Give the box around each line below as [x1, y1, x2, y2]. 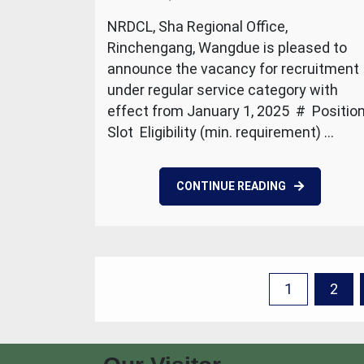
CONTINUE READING [175, 180, 286, 193]
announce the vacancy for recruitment [107, 60, 359, 77]
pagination [110, 304, 245, 333]
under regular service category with [107, 81, 338, 98]
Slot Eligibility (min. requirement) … [107, 123, 334, 141]
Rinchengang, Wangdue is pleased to [107, 39, 347, 56]
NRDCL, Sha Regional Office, [107, 18, 288, 35]
